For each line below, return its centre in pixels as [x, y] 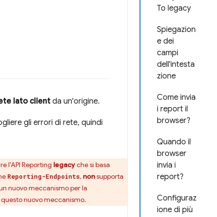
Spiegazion [176, 30]
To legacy [174, 8]
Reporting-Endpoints [44, 176]
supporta [109, 176]
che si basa [93, 165]
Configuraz [177, 198]
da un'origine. [75, 101]
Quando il [174, 142]
